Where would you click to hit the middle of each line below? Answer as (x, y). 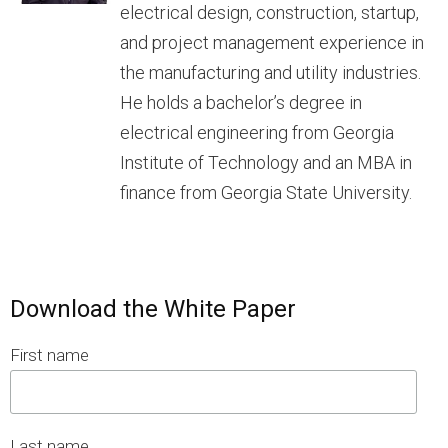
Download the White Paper (153, 308)
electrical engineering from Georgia (257, 132)
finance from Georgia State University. (266, 192)
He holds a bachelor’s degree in (241, 102)
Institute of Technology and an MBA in (266, 162)
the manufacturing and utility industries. (270, 72)
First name (49, 354)
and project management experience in (272, 42)
